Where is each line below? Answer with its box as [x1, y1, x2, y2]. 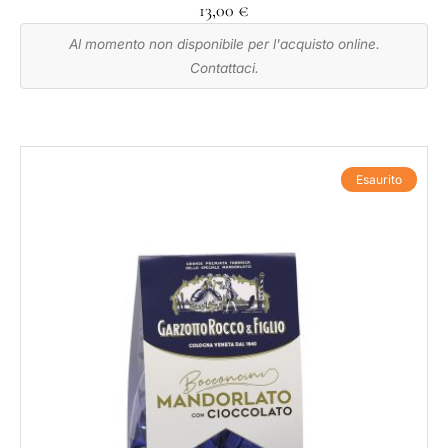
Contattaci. [189, 59, 259, 76]
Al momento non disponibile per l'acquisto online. [68, 35, 380, 52]
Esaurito [356, 172, 402, 188]
